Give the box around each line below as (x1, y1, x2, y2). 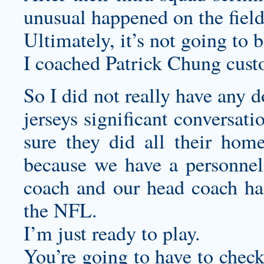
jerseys (24, 104, 78, 131)
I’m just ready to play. (24, 219, 200, 246)
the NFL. (24, 196, 97, 223)
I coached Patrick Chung (24, 49, 226, 76)
